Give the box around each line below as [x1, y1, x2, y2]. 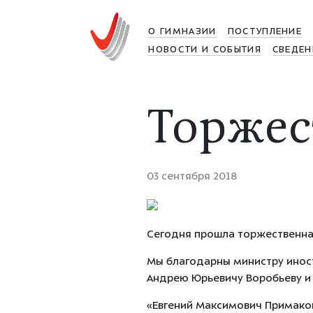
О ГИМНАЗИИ [148, 27, 217, 37]
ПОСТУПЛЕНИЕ [227, 27, 303, 37]
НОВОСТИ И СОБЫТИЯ [148, 45, 261, 55]
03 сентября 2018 [146, 171, 237, 183]
